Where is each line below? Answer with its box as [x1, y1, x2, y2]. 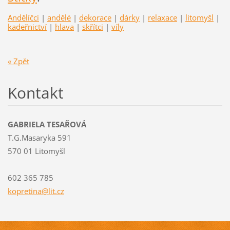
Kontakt [7, 82, 64, 103]
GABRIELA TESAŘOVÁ [7, 119, 86, 129]
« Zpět [7, 55, 29, 66]
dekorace [79, 12, 111, 23]
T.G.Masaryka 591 [7, 132, 71, 143]
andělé [47, 12, 71, 23]
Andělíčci [7, 12, 39, 23]
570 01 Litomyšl [7, 145, 65, 156]
